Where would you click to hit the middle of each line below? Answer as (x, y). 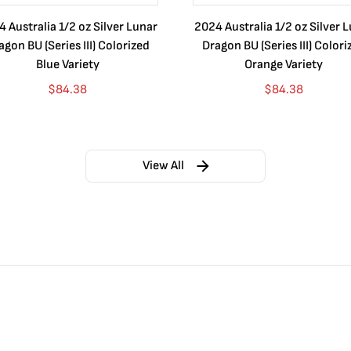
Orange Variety (284, 65)
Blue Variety (67, 65)
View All (163, 166)
